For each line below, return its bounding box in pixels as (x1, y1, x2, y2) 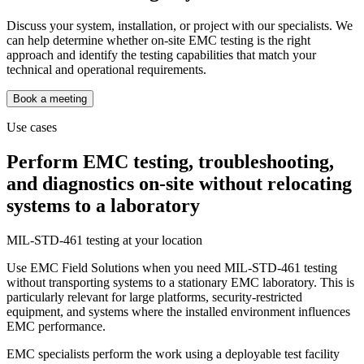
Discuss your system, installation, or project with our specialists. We (6, 19, 353, 33)
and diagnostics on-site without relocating (6, 173, 352, 195)
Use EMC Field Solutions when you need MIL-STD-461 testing (6, 260, 337, 275)
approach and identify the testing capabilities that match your (6, 48, 316, 63)
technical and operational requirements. (6, 63, 206, 77)
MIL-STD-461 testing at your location (6, 232, 202, 247)
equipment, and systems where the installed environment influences (6, 304, 350, 318)
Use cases (6, 120, 57, 135)
